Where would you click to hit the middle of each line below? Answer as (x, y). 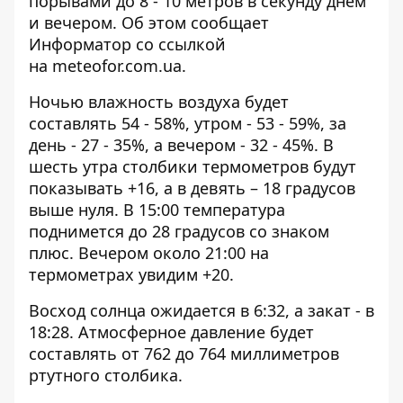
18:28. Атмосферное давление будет (171, 332)
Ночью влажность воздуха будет (159, 102)
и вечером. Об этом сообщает (149, 22)
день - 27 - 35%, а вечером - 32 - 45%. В (181, 145)
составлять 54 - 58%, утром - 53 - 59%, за (188, 123)
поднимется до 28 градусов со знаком (179, 231)
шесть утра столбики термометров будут (193, 166)
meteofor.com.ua (117, 66)
